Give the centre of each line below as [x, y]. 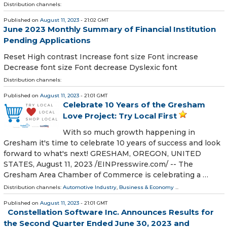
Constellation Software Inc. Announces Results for [111, 212]
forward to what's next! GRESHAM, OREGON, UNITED [102, 154]
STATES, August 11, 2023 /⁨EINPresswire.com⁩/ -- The [98, 164]
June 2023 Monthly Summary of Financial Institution [110, 29]
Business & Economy [146, 187]
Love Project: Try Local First [120, 116]
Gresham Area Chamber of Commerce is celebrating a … [106, 175]
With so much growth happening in [129, 133]
